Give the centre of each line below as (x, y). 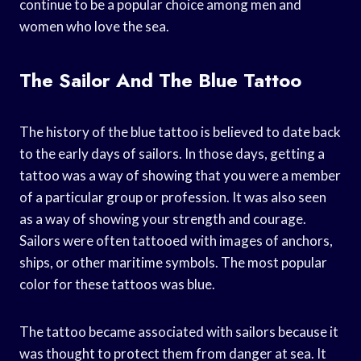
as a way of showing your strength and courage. (163, 218)
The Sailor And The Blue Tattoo (160, 80)
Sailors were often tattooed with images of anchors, (176, 240)
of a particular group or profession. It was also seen (173, 197)
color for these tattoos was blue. (117, 284)
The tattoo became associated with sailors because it (179, 331)
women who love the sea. (94, 26)
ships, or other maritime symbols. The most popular (173, 262)
